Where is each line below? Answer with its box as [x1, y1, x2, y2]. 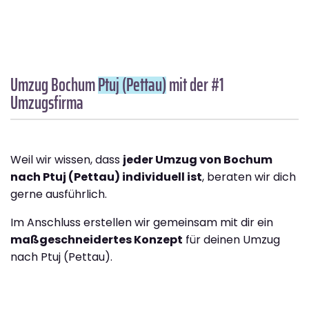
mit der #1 [166, 70, 224, 99]
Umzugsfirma [10, 88, 83, 117]
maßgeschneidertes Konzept [10, 231, 183, 248]
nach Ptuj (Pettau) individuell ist [10, 168, 202, 185]
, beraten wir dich [202, 168, 296, 185]
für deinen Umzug [183, 231, 280, 248]
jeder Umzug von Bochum [123, 151, 272, 168]
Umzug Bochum [10, 70, 98, 99]
